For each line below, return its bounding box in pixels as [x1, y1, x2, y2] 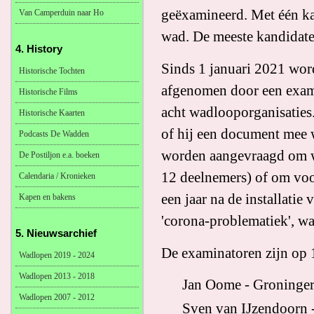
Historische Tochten [19, 66, 85, 76]
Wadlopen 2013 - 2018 [19, 271, 95, 281]
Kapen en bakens [19, 192, 76, 202]
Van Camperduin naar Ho [19, 8, 104, 18]
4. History [15, 43, 62, 55]
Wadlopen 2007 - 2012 [19, 292, 95, 302]
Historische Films [19, 87, 78, 97]
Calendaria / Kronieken [19, 171, 95, 181]
